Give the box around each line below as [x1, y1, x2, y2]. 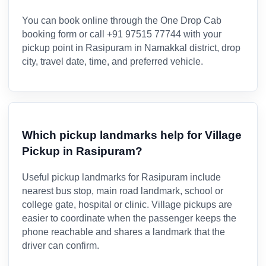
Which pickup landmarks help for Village [22, 128, 242, 141]
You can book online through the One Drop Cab [22, 15, 221, 26]
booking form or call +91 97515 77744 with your [22, 29, 221, 40]
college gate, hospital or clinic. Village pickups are [22, 199, 232, 210]
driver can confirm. [22, 240, 99, 251]
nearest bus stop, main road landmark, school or [22, 185, 223, 196]
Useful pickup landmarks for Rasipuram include [22, 172, 221, 182]
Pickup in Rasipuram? [22, 144, 142, 157]
